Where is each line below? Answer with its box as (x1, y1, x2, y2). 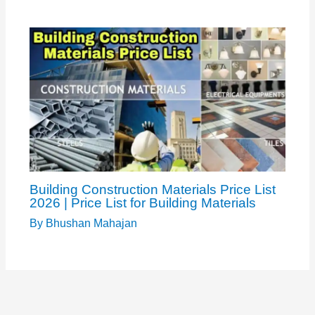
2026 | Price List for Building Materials (29, 195, 256, 210)
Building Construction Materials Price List (29, 181, 276, 197)
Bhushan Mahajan (45, 217, 137, 229)
